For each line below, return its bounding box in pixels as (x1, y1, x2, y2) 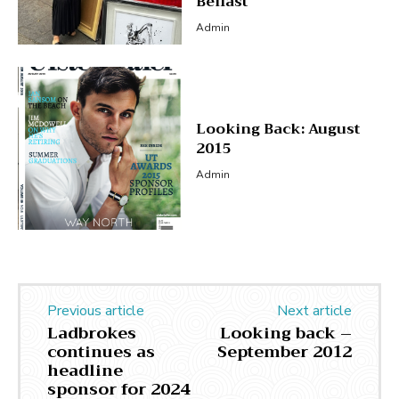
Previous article (47, 301, 144, 322)
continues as (47, 338, 155, 367)
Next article (276, 301, 352, 322)
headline (47, 356, 123, 386)
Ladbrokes (47, 319, 136, 348)
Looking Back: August (195, 116, 360, 142)
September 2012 (216, 338, 352, 367)
